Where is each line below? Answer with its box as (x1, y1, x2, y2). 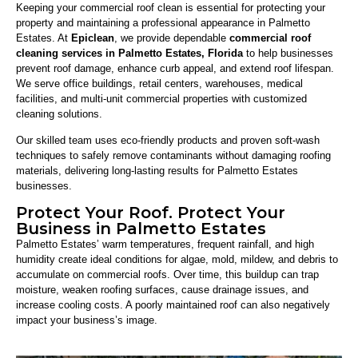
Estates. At (16, 31, 71, 44)
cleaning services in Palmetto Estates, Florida (16, 46, 243, 59)
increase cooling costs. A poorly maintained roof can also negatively (16, 299, 330, 312)
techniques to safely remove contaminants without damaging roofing (16, 149, 331, 162)
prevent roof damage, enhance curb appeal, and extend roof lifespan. (16, 62, 334, 74)
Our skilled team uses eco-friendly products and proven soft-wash (16, 134, 320, 147)
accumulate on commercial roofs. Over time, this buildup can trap (16, 268, 319, 281)
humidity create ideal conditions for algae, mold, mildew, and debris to (16, 253, 338, 266)
